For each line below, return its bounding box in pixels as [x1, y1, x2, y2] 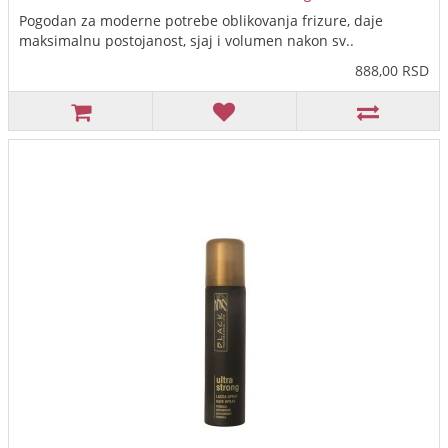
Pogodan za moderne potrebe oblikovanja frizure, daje [19, 11, 383, 31]
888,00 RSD [355, 61, 429, 81]
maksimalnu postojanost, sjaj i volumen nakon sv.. [19, 31, 354, 51]
